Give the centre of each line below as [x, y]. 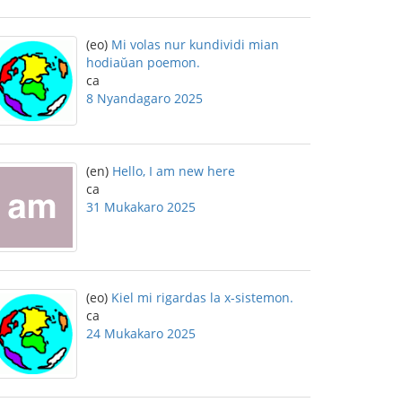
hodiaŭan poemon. [143, 62]
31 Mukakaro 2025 [141, 207]
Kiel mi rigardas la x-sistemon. [202, 297]
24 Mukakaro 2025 [141, 333]
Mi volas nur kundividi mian [195, 44]
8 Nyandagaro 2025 [144, 98]
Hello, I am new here [174, 171]
